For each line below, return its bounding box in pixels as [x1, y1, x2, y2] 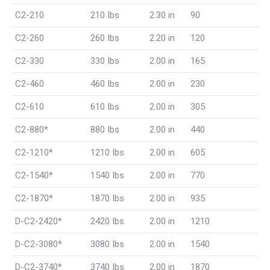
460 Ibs [90, 78, 119, 89]
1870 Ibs [90, 193, 124, 204]
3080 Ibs [90, 239, 124, 250]
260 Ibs [90, 33, 119, 43]
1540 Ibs [90, 170, 124, 181]
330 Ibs [90, 55, 119, 66]
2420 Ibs [90, 216, 124, 227]
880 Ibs [90, 124, 119, 135]
